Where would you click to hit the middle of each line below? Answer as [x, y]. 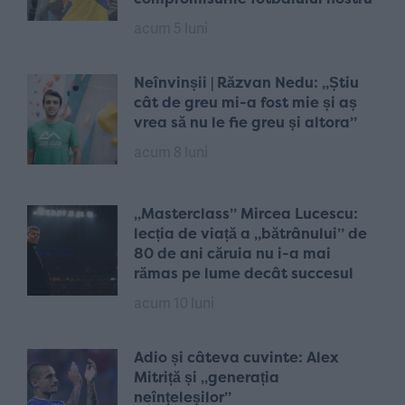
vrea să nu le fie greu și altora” [245, 122]
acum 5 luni [171, 28]
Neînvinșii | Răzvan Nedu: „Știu [246, 82]
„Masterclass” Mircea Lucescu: [246, 213]
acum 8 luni [171, 151]
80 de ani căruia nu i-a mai [232, 253]
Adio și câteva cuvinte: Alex [236, 357]
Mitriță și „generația [207, 377]
